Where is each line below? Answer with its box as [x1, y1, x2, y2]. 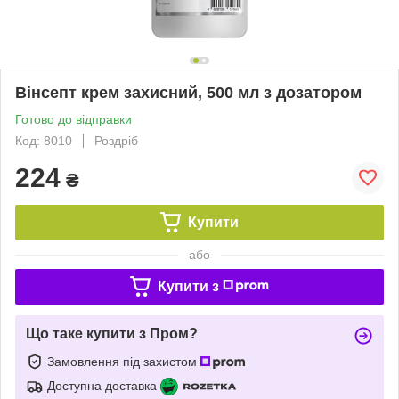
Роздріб [94, 133, 138, 148]
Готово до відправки [15, 111, 132, 126]
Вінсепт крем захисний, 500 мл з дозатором [15, 83, 362, 102]
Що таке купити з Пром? [26, 325, 198, 341]
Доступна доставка [47, 378, 157, 393]
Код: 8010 [15, 133, 72, 148]
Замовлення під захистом [47, 354, 200, 369]
